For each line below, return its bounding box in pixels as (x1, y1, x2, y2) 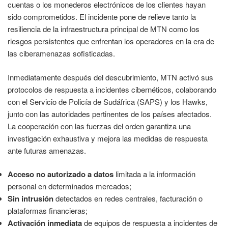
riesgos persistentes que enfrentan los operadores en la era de (8, 36, 214, 47)
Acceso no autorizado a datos (8, 168, 113, 180)
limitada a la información (113, 168, 195, 180)
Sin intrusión (8, 193, 53, 205)
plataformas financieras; (8, 205, 88, 216)
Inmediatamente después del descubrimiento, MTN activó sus (8, 71, 213, 82)
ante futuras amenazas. (8, 145, 86, 156)
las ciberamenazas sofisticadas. (8, 48, 115, 59)
